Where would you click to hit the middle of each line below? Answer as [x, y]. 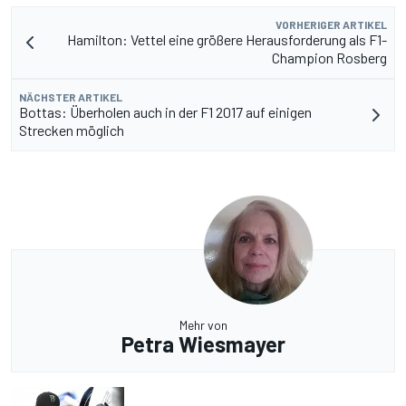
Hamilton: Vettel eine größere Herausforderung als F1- [227, 40]
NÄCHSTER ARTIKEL [71, 97]
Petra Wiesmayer [203, 344]
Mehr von [203, 325]
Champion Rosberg [329, 58]
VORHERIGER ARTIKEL [331, 25]
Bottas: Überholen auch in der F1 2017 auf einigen [165, 112]
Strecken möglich [72, 130]
